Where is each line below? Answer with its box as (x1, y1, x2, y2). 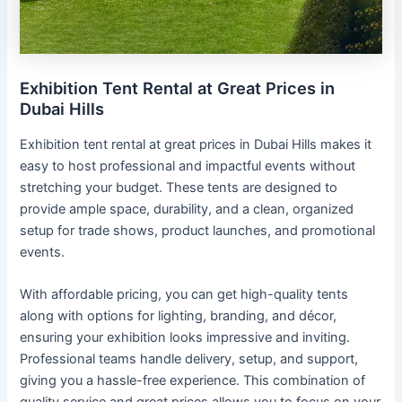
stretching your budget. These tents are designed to (20, 179, 338, 196)
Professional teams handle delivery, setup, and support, (20, 351, 359, 368)
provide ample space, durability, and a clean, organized (20, 200, 354, 217)
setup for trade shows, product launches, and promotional (20, 222, 376, 239)
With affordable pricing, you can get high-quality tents (20, 286, 349, 303)
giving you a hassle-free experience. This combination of (20, 372, 366, 389)
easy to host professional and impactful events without (20, 157, 356, 174)
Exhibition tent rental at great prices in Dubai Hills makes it (20, 135, 372, 153)
